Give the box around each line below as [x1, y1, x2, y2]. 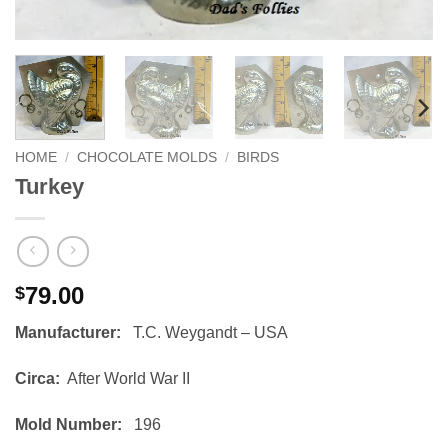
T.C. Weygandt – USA [133, 324, 288, 342]
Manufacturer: [15, 324, 133, 342]
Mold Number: [15, 415, 134, 433]
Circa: [15, 369, 60, 387]
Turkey [15, 174, 84, 200]
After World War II [60, 369, 190, 387]
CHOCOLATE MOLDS [77, 149, 218, 165]
